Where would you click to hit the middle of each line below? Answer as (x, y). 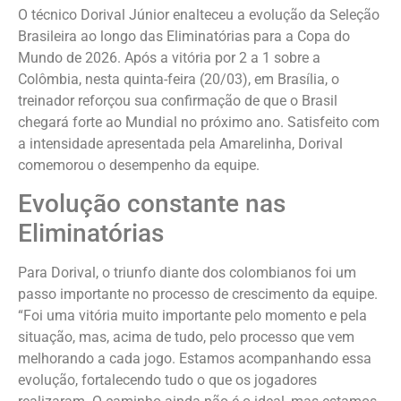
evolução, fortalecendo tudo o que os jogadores (167, 380)
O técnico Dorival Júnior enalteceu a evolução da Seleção (199, 15)
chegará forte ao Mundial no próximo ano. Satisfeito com (199, 122)
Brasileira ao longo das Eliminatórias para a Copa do (184, 36)
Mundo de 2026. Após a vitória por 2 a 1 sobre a (169, 58)
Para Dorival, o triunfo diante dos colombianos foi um (187, 273)
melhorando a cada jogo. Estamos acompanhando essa (195, 359)
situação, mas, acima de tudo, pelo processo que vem (186, 337)
